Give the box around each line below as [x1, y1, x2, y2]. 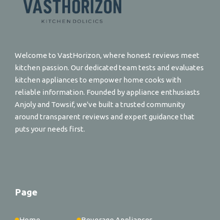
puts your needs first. [15, 124, 85, 133]
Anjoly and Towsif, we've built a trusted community [15, 100, 185, 109]
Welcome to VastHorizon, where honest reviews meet [15, 51, 199, 59]
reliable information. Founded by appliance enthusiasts [15, 87, 200, 96]
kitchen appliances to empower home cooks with [15, 75, 181, 84]
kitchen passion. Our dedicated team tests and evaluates [15, 63, 204, 72]
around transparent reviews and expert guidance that [15, 112, 194, 121]
